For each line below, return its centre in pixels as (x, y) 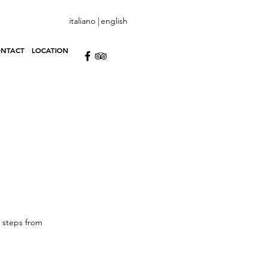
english (114, 21)
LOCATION (50, 50)
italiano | (84, 21)
